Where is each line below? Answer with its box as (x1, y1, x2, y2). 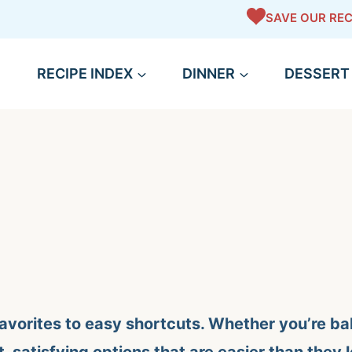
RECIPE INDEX (36, 65, 133, 82)
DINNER (181, 65, 235, 82)
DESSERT (284, 65, 350, 82)
